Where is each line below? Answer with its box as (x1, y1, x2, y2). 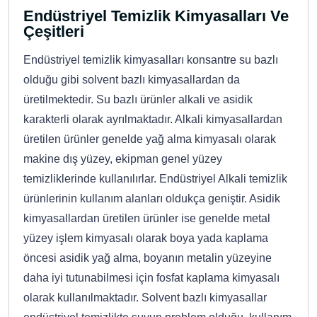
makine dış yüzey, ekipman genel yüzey (23, 153, 222, 166)
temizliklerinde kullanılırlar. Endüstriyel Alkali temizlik (23, 173, 287, 185)
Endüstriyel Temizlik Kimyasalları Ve (23, 7, 289, 25)
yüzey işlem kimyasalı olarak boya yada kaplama (23, 232, 268, 245)
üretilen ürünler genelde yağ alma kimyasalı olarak (23, 133, 276, 146)
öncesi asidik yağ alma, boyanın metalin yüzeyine (23, 252, 272, 265)
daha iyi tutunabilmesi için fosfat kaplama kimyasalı (23, 272, 279, 284)
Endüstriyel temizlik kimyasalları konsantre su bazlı (23, 54, 278, 67)
